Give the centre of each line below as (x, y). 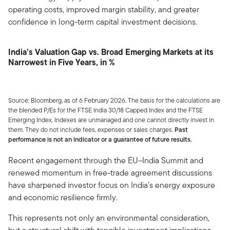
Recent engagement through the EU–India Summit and (106, 160)
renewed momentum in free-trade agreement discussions (110, 172)
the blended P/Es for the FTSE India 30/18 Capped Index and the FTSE (106, 110)
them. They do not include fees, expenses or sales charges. (91, 129)
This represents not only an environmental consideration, (109, 218)
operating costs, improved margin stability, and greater (104, 9)
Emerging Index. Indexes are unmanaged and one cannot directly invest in (111, 120)
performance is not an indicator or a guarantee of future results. (100, 139)
